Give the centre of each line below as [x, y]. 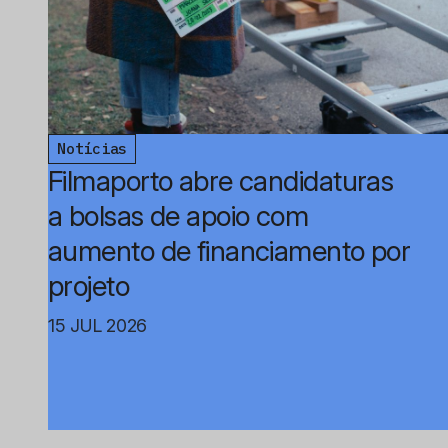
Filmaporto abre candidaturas [221, 180]
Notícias [92, 149]
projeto [89, 285]
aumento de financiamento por [229, 250]
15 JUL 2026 [98, 325]
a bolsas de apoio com [178, 215]
